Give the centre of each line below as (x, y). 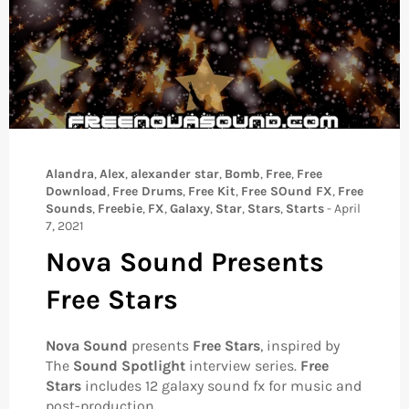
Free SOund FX (287, 192)
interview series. (243, 365)
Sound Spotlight (129, 365)
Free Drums (147, 192)
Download (76, 192)
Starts (305, 209)
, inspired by (300, 345)
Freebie (120, 209)
